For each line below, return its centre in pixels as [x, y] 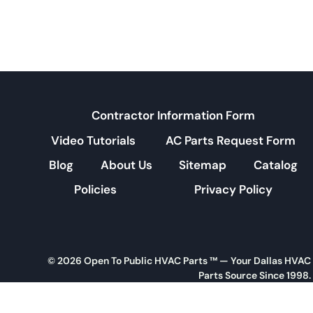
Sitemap [203, 165]
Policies [96, 189]
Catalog [275, 165]
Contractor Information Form [173, 116]
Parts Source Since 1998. [255, 275]
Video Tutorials [93, 140]
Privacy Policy [233, 189]
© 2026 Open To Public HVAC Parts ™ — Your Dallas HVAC [179, 261]
